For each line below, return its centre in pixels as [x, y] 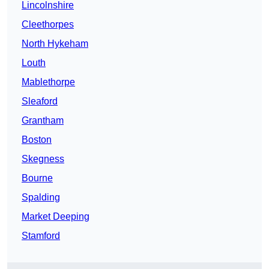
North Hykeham [55, 44]
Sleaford [40, 101]
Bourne [37, 178]
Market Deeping [56, 217]
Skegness [43, 159]
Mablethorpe [48, 82]
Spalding [41, 198]
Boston [37, 140]
